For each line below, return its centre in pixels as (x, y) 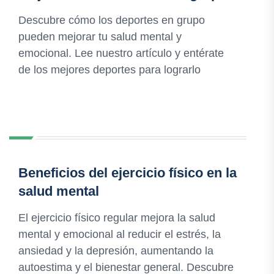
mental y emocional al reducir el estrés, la (120, 235)
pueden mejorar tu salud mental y (100, 37)
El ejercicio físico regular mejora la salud (117, 218)
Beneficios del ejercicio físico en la (128, 173)
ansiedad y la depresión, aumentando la (116, 251)
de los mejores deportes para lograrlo (109, 70)
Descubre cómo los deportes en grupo (112, 20)
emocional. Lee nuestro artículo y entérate (121, 54)
